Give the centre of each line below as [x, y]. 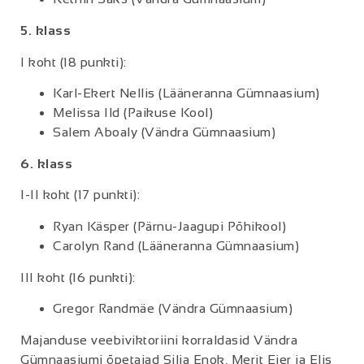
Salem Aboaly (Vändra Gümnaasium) [164, 132]
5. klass [45, 31]
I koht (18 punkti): [74, 62]
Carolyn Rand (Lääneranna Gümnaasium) [176, 245]
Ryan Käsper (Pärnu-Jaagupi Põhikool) [169, 226]
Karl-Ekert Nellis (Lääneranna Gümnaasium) [186, 93]
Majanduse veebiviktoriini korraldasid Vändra [159, 340]
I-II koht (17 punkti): [80, 195]
